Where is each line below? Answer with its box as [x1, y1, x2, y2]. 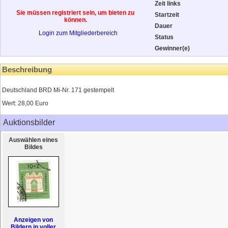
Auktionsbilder [3, 118, 55, 127]
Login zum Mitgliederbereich [39, 30, 118, 37]
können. [64, 16, 87, 23]
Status [155, 34, 174, 41]
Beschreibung [2, 66, 52, 74]
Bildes [24, 144, 43, 151]
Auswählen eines [9, 136, 59, 144]
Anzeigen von [14, 216, 53, 223]
